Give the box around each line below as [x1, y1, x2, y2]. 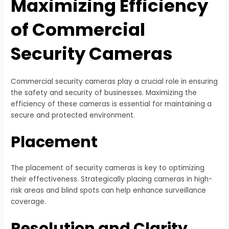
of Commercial [11, 17, 146, 42]
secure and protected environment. [11, 110, 135, 121]
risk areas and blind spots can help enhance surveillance [11, 186, 207, 196]
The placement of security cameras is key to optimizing [11, 163, 205, 173]
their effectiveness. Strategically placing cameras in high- [11, 174, 213, 185]
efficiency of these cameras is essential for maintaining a [11, 99, 212, 109]
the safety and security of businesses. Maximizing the [11, 88, 197, 98]
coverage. [11, 197, 47, 207]
